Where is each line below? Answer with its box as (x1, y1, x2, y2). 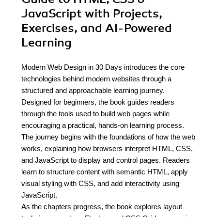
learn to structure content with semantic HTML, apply (21, 168, 188, 176)
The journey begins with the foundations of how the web (21, 133, 195, 141)
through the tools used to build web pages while (21, 109, 170, 118)
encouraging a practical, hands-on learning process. (21, 121, 184, 129)
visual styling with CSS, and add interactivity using (21, 179, 179, 187)
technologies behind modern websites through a (21, 75, 171, 83)
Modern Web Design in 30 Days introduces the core (21, 63, 185, 71)
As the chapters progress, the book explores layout (21, 202, 182, 211)
